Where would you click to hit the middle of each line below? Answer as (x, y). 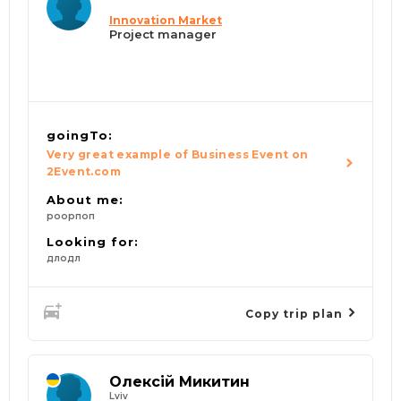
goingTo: (80, 136)
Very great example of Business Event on (178, 155)
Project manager (163, 34)
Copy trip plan (296, 313)
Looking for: (93, 242)
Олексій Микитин (179, 382)
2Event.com (84, 172)
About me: (85, 200)
